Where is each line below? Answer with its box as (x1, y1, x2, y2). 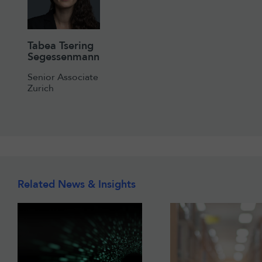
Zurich (27, 81, 54, 95)
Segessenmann (27, 49, 99, 64)
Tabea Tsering (27, 38, 94, 53)
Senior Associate (27, 70, 98, 84)
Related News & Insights (18, 177, 136, 192)
